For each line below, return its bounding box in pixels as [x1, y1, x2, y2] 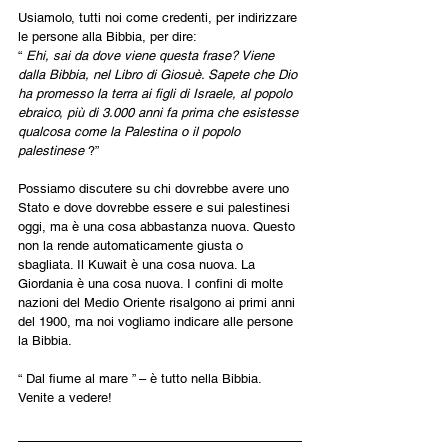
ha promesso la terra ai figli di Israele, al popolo [18, 85, 296, 101]
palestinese [18, 142, 88, 158]
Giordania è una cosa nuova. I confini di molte [18, 275, 287, 291]
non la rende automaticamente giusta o [18, 237, 247, 253]
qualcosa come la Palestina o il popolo [18, 123, 244, 139]
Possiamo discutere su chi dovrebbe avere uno [18, 180, 293, 196]
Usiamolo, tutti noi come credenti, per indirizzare [18, 9, 301, 25]
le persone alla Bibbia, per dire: [18, 28, 197, 44]
